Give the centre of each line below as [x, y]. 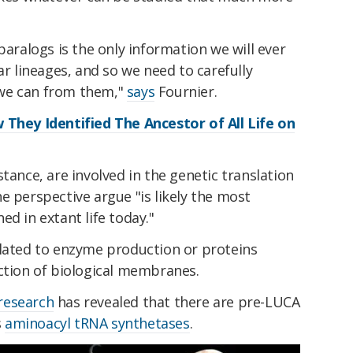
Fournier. [186, 91]
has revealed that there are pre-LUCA [177, 302]
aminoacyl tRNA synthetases [97, 323]
